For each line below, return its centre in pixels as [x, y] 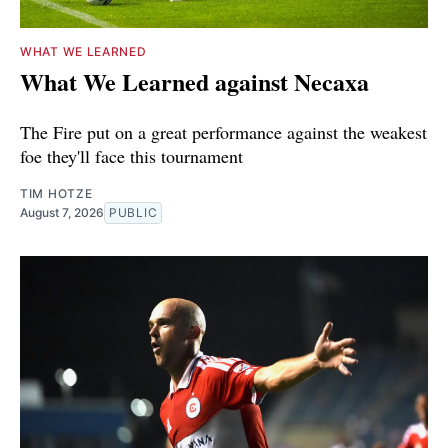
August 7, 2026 [62, 212]
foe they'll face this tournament [131, 155]
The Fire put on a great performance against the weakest [223, 131]
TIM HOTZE [56, 193]
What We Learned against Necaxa [194, 81]
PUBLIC [133, 212]
